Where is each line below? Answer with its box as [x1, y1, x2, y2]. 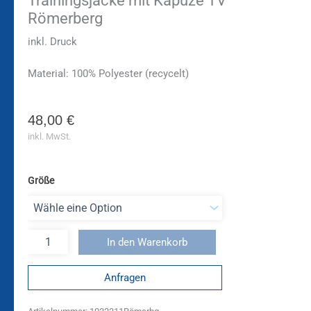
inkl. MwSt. [28, 131, 71, 142]
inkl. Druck [28, 35, 77, 49]
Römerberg [28, 9, 103, 27]
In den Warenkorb [106, 236, 187, 249]
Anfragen [104, 271, 146, 284]
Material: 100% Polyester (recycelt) [28, 67, 189, 80]
